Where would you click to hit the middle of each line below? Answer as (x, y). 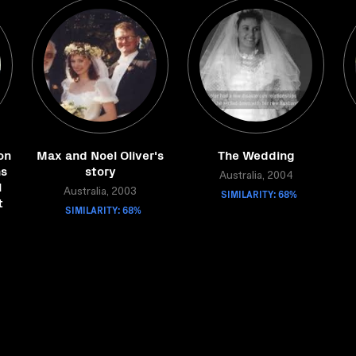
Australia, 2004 (256, 176)
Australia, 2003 (100, 192)
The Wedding (256, 154)
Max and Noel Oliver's (100, 154)
